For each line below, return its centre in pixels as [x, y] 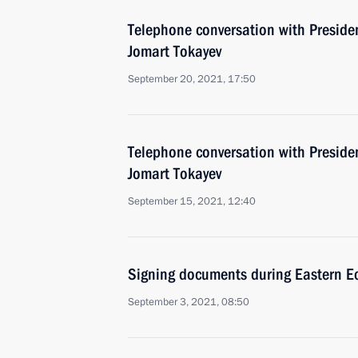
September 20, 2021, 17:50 [192, 79]
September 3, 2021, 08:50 [189, 302]
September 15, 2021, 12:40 [192, 201]
